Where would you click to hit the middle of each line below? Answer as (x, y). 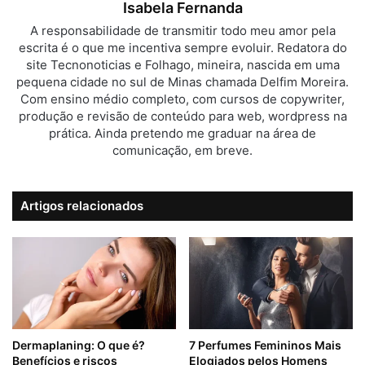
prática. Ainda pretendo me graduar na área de (182, 133)
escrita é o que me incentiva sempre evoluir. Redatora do (182, 47)
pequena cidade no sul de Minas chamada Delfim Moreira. (182, 81)
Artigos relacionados (82, 205)
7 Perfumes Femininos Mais (265, 345)
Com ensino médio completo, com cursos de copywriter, (182, 99)
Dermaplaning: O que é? (79, 345)
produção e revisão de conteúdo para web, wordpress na (182, 116)
